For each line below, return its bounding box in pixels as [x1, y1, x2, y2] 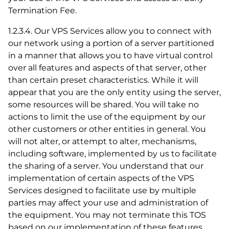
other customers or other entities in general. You [8, 124, 206, 134]
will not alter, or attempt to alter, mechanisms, [8, 136, 196, 146]
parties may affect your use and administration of [8, 198, 208, 208]
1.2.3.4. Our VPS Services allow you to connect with [8, 26, 212, 36]
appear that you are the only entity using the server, [8, 87, 221, 97]
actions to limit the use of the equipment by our [8, 112, 205, 122]
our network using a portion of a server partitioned [8, 38, 214, 48]
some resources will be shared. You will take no [8, 100, 199, 109]
